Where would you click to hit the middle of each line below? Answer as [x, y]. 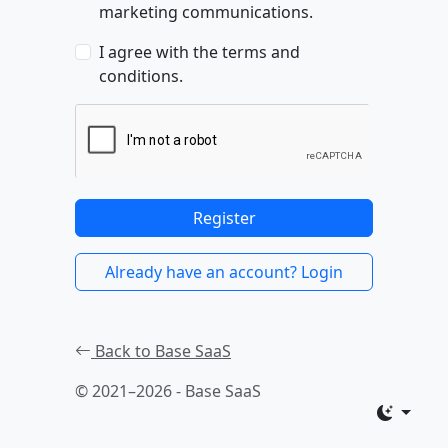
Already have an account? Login [224, 272]
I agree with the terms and [199, 52]
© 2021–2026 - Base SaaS [168, 391]
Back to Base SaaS [161, 351]
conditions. [141, 76]
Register [224, 218]
